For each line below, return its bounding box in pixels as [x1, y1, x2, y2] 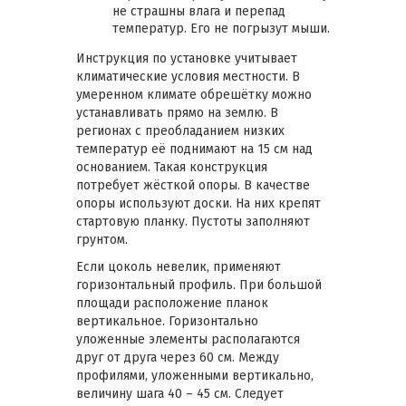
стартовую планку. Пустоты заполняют [76, 214, 310, 230]
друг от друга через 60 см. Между [76, 350, 279, 366]
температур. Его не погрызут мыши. [112, 21, 330, 37]
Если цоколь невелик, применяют [76, 259, 281, 275]
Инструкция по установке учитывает [76, 51, 297, 67]
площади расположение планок [76, 295, 268, 312]
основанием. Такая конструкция [76, 159, 267, 176]
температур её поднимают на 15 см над [76, 141, 313, 158]
